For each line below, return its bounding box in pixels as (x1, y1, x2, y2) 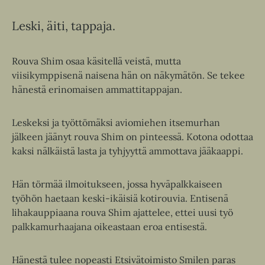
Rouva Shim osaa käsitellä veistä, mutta (12, 55, 181, 67)
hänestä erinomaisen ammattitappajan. (12, 83, 182, 96)
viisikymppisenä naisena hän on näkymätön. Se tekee (12, 69, 245, 82)
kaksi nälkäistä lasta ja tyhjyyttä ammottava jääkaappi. (12, 145, 243, 157)
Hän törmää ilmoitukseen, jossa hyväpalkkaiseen (12, 178, 222, 190)
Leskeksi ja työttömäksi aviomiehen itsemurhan (12, 117, 220, 129)
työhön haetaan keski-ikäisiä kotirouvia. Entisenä (12, 192, 228, 205)
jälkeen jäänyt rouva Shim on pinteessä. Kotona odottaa (12, 131, 253, 143)
